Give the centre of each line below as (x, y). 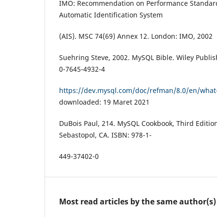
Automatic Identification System (111, 15)
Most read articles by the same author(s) (138, 201)
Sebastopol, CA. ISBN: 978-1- (105, 135)
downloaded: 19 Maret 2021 (104, 102)
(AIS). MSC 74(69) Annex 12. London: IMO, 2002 (136, 36)
